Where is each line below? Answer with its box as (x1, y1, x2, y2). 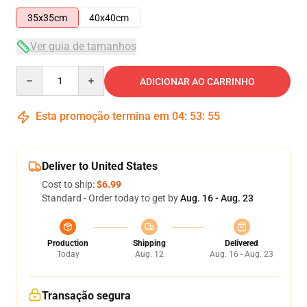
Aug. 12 (134, 249, 164, 259)
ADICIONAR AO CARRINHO (140, 76, 255, 87)
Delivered (225, 238, 258, 248)
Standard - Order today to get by (42, 193, 180, 204)
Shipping (132, 238, 166, 248)
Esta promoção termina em (33, 110, 172, 123)
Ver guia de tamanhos (30, 40, 136, 53)
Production (47, 238, 88, 248)
